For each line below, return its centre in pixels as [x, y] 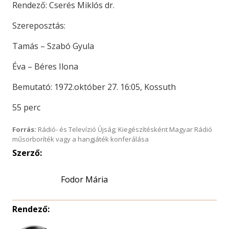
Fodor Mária [84, 179]
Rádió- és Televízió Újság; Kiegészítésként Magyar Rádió [124, 129]
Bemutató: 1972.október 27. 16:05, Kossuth [94, 87]
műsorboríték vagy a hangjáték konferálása [81, 139]
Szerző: [27, 153]
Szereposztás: [39, 26]
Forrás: [24, 129]
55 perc [26, 107]
